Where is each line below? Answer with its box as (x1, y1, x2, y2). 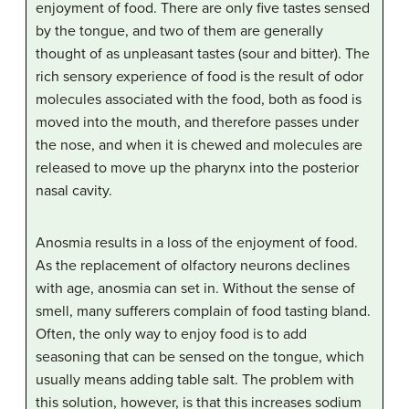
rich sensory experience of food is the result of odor (36, 68, 363, 87)
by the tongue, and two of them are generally (36, 22, 323, 41)
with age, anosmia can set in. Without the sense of (36, 279, 355, 299)
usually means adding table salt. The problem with (36, 371, 354, 390)
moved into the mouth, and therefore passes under (36, 113, 359, 132)
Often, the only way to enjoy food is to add (36, 325, 307, 344)
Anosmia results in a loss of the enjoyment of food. (36, 234, 358, 253)
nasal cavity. (36, 182, 112, 201)
